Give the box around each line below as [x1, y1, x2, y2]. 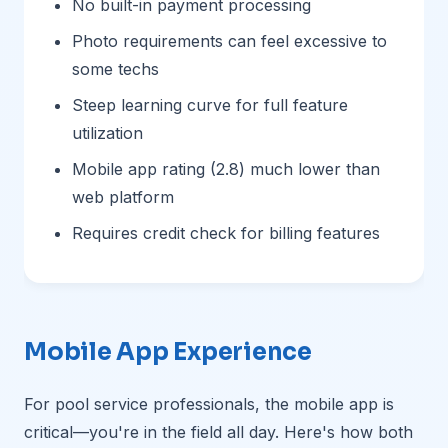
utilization [72, 123, 143, 143]
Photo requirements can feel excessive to [72, 31, 387, 51]
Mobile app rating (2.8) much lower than [72, 159, 380, 179]
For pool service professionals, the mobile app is [24, 394, 394, 414]
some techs [72, 59, 159, 79]
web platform [72, 187, 174, 207]
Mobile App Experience [24, 337, 312, 367]
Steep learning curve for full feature [72, 95, 348, 115]
